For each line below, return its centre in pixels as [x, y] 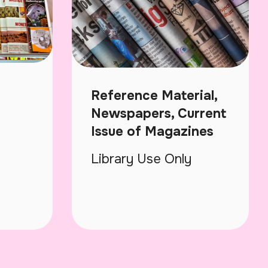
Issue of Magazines [152, 131]
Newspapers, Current [159, 113]
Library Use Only [141, 159]
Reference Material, [154, 95]
